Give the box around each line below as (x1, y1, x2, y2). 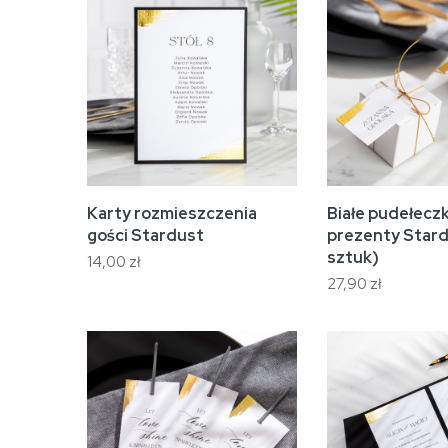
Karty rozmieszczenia (87, 203, 257, 224)
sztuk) (327, 247, 379, 268)
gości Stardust (87, 225, 204, 246)
